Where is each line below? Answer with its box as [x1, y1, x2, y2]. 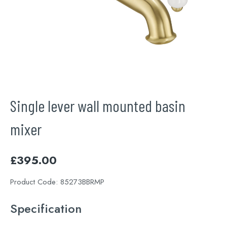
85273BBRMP [60, 176, 104, 187]
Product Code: [10, 176, 60, 187]
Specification [10, 200, 82, 217]
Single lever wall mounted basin [10, 96, 185, 115]
